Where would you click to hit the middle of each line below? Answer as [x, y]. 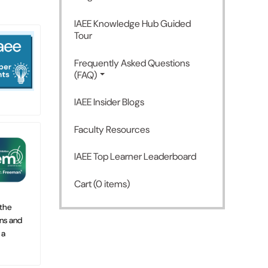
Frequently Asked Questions [132, 63]
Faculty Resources [112, 129]
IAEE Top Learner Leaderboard [135, 157]
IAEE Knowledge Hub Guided [133, 24]
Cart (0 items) [102, 184]
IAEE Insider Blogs [109, 102]
